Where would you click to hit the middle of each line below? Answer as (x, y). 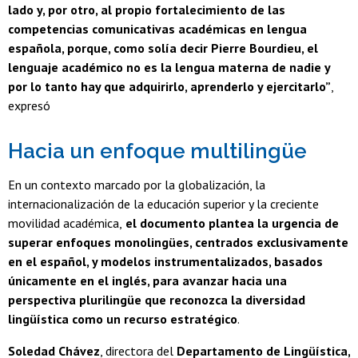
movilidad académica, (65, 223)
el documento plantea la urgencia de (231, 223)
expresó (29, 105)
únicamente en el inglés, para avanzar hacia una (147, 280)
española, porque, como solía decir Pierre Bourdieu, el (163, 48)
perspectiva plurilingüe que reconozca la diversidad (157, 299)
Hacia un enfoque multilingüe (160, 151)
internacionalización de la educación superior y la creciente (163, 203)
